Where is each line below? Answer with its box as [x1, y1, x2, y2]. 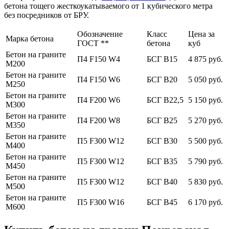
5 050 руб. [188, 75, 223, 84]
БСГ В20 [147, 75, 177, 84]
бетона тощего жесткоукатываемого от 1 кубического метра [4, 1, 213, 10]
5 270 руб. [188, 116, 223, 125]
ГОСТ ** [77, 38, 109, 48]
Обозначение [77, 29, 123, 38]
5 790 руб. [188, 156, 223, 166]
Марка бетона [6, 34, 54, 43]
